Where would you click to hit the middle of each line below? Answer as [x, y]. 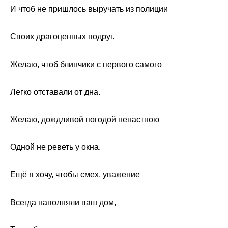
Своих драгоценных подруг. [62, 37]
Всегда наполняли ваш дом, [63, 202]
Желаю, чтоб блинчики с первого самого [86, 64]
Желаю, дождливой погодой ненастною [85, 120]
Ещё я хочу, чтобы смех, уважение [75, 175]
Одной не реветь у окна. [55, 147]
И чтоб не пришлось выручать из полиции [89, 9]
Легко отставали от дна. [55, 92]
